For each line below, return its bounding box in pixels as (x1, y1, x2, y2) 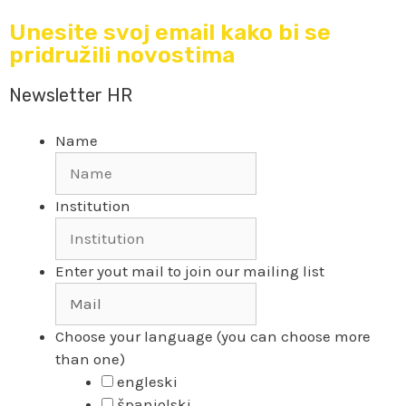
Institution (55, 196, 130, 215)
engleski (117, 372, 178, 391)
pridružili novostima (9, 42, 235, 69)
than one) (55, 349, 125, 368)
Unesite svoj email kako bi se (9, 19, 331, 46)
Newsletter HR (9, 84, 132, 107)
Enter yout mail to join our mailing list (55, 261, 324, 280)
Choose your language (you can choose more (55, 326, 371, 345)
